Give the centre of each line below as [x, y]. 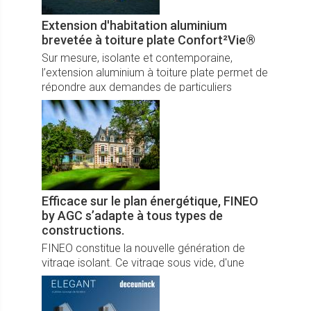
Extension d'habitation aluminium [134, 25]
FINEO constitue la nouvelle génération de [143, 248]
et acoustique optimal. [96, 292]
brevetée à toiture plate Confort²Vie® [149, 40]
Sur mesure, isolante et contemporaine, [137, 58]
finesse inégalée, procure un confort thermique [155, 277]
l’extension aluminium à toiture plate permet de [155, 72]
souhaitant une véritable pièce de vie [130, 101]
